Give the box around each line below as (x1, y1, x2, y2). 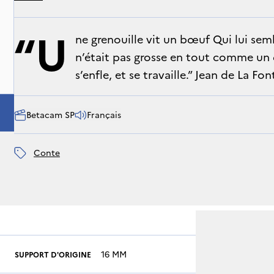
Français (87, 108, 121, 120)
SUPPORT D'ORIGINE (15, 248, 91, 259)
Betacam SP (26, 108, 75, 120)
